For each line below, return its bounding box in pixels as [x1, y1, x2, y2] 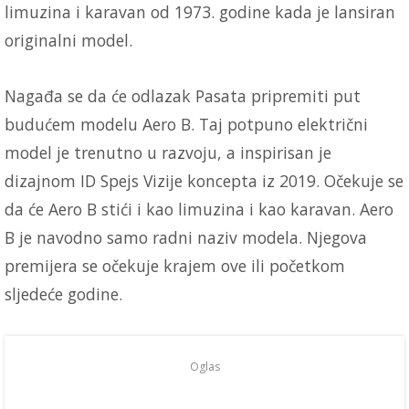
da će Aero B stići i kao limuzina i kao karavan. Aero [5, 197, 393, 220]
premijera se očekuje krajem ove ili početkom [5, 254, 345, 277]
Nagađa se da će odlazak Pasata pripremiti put [5, 84, 361, 107]
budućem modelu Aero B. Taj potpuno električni [5, 112, 368, 135]
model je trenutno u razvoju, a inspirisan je [5, 141, 331, 163]
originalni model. [5, 28, 132, 51]
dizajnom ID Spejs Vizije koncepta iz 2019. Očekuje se [5, 169, 404, 192]
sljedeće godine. [5, 282, 122, 305]
